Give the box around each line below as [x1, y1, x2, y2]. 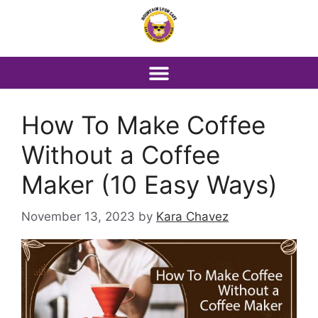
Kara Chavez [156, 209, 229, 224]
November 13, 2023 [21, 209, 135, 224]
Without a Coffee [21, 140, 220, 170]
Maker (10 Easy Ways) [21, 170, 278, 200]
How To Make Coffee [21, 110, 265, 141]
